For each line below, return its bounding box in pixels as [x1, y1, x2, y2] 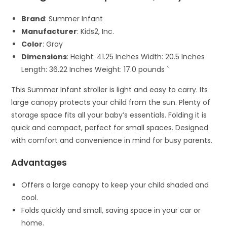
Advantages [11, 156, 67, 169]
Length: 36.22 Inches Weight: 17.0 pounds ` [21, 64, 170, 74]
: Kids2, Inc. [77, 26, 115, 36]
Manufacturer [21, 26, 78, 36]
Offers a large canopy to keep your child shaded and [21, 179, 209, 190]
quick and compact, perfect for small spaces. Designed [11, 122, 209, 133]
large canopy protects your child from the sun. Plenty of [11, 97, 211, 107]
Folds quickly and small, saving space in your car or [21, 205, 201, 215]
